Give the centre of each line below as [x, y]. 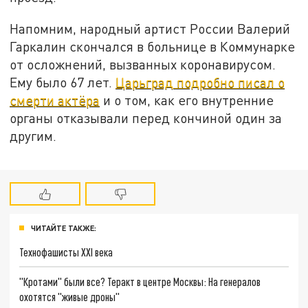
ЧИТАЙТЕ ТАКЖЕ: [64, 228]
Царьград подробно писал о [200, 82]
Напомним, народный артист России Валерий [150, 28]
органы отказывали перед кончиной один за [146, 118]
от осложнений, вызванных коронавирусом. [143, 64]
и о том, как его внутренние [187, 100]
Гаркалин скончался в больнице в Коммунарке [153, 46]
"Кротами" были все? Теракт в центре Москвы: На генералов [140, 282]
